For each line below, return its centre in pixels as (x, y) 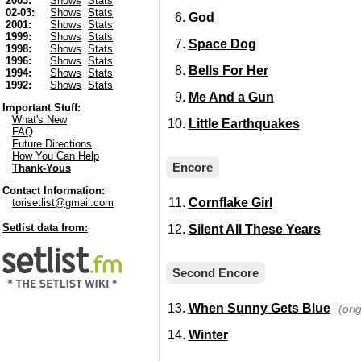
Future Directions (52, 144)
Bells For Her (228, 71)
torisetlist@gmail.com (63, 203)
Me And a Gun (231, 97)
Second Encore (215, 273)
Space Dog (222, 44)
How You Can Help (56, 156)
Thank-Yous (41, 168)
